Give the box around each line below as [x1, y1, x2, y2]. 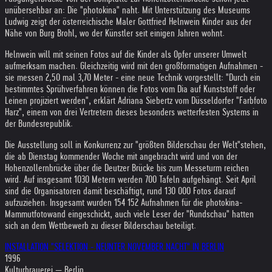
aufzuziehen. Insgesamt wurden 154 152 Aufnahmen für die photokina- [5, 197, 242, 208]
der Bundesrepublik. [5, 118, 73, 129]
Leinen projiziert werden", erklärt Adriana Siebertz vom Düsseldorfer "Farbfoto [5, 95, 267, 106]
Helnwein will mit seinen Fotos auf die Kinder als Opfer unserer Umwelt [5, 49, 246, 59]
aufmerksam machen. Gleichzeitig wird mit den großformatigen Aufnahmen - [5, 61, 263, 71]
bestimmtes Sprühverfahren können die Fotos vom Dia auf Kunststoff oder [5, 84, 255, 94]
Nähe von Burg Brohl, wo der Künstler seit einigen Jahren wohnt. [5, 28, 225, 38]
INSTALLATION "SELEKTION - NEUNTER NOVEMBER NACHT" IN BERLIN [5, 242, 224, 252]
